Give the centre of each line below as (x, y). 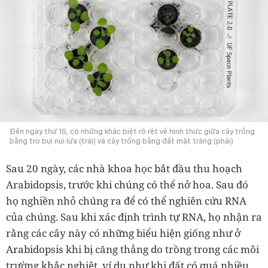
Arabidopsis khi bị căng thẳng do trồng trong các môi (133, 249)
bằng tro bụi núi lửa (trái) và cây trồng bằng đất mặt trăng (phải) (121, 141)
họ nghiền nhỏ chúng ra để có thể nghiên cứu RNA (126, 200)
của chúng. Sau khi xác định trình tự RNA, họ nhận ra (134, 217)
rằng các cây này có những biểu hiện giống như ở (123, 233)
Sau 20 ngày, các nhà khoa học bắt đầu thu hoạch (124, 168)
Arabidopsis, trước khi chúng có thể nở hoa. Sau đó (127, 184)
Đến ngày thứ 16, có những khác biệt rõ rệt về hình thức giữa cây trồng (132, 131)
